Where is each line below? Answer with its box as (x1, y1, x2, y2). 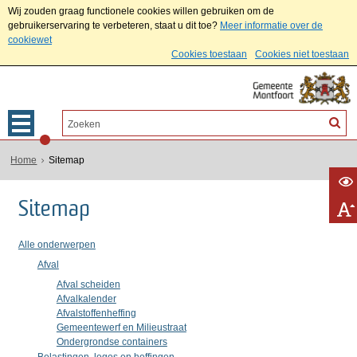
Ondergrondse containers (56, 336, 167, 347)
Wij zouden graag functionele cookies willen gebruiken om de (8, 6, 274, 17)
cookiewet (8, 34, 52, 45)
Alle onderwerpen (18, 239, 96, 250)
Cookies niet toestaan (255, 49, 349, 60)
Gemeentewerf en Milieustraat (56, 322, 186, 333)
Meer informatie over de (220, 20, 323, 31)
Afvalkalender (56, 293, 116, 304)
